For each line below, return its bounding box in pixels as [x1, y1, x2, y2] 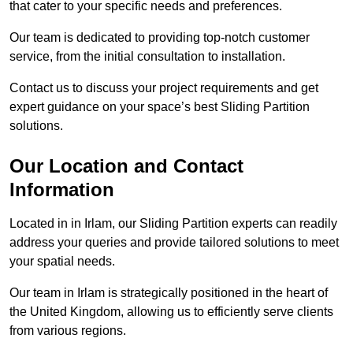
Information [9, 178, 114, 200]
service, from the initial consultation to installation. [9, 49, 285, 63]
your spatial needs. [9, 254, 115, 268]
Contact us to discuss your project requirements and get [9, 80, 318, 95]
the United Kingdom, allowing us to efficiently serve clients [9, 304, 333, 318]
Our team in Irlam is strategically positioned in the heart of [9, 285, 328, 299]
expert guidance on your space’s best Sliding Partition [9, 99, 310, 113]
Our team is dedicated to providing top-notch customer [9, 30, 310, 44]
